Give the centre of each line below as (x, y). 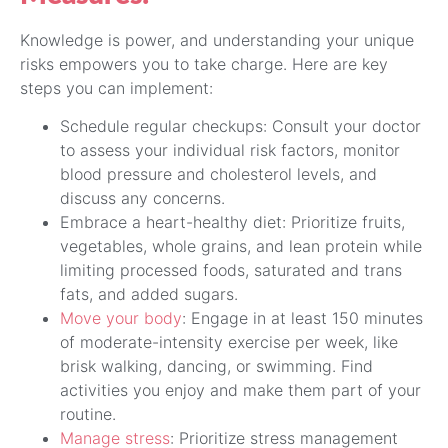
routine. (88, 414)
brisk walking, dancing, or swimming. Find (216, 366)
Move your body (121, 318)
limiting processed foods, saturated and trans (231, 270)
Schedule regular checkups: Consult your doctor (240, 126)
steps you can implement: (116, 87)
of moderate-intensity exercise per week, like (229, 342)
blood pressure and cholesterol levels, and (218, 174)
